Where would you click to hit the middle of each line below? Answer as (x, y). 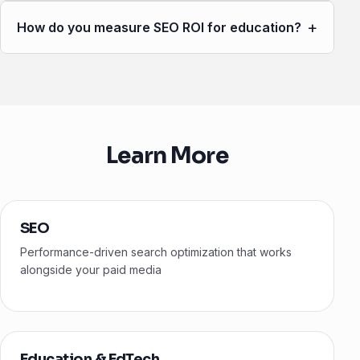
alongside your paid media (91, 270)
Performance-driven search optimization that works (156, 252)
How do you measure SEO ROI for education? (159, 27)
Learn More (167, 156)
